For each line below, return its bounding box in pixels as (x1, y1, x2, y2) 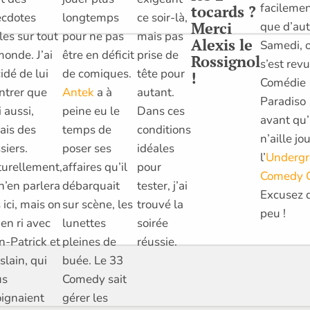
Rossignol (190, 51, 260, 71)
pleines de (62, 233, 116, 250)
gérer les (62, 289, 108, 306)
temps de (62, 121, 111, 138)
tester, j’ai (136, 177, 188, 194)
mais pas (136, 28, 183, 44)
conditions (136, 121, 191, 138)
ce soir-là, (136, 9, 188, 26)
